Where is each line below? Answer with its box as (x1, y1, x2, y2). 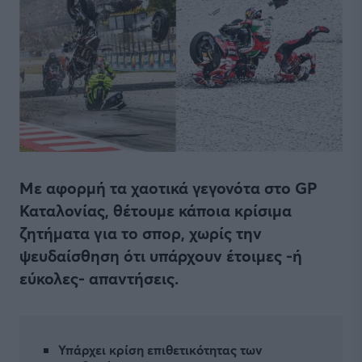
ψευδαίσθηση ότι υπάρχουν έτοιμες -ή (19, 245, 302, 267)
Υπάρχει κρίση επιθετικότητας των (58, 341, 263, 358)
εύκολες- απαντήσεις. (19, 267, 179, 289)
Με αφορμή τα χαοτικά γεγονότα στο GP (19, 177, 317, 199)
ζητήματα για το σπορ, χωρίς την (19, 222, 262, 244)
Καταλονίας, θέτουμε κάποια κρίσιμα (19, 200, 292, 221)
